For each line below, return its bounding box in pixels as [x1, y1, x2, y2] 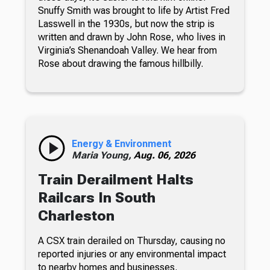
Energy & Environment [71, 137, 172, 149]
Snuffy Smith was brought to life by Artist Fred [37, 4, 230, 16]
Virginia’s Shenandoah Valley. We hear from [37, 44, 217, 56]
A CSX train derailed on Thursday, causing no [37, 234, 225, 246]
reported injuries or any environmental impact [37, 248, 226, 260]
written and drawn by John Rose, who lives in [37, 31, 225, 43]
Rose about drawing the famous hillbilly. [37, 57, 203, 69]
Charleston [37, 207, 115, 224]
